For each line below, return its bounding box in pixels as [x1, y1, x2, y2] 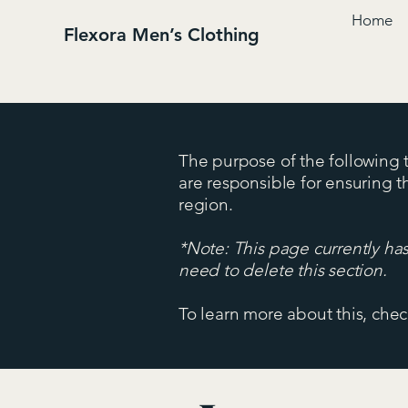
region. [178, 194, 233, 216]
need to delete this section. [178, 260, 387, 281]
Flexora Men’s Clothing [64, 24, 260, 46]
